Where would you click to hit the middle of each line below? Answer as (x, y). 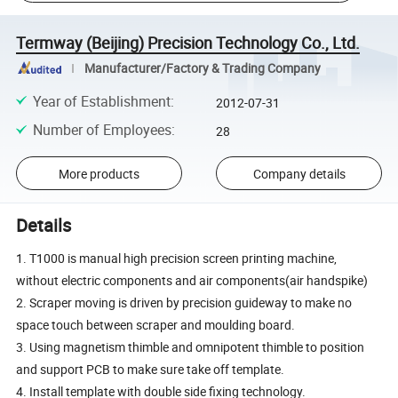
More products (99, 173)
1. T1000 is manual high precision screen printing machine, (177, 258)
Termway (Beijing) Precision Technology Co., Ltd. (188, 42)
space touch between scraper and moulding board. (156, 324)
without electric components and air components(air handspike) (192, 280)
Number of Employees (102, 129)
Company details (299, 173)
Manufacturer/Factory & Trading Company (202, 68)
